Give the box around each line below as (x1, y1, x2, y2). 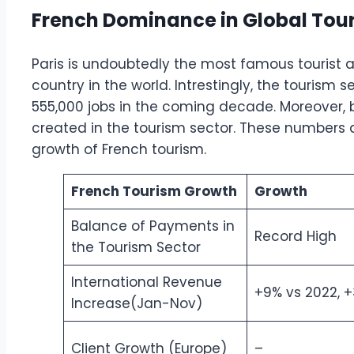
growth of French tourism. (32, 140, 210, 160)
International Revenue (70, 273, 222, 292)
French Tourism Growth (70, 182, 237, 201)
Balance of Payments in (70, 217, 235, 236)
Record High (254, 227, 337, 247)
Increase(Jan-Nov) (70, 294, 202, 314)
